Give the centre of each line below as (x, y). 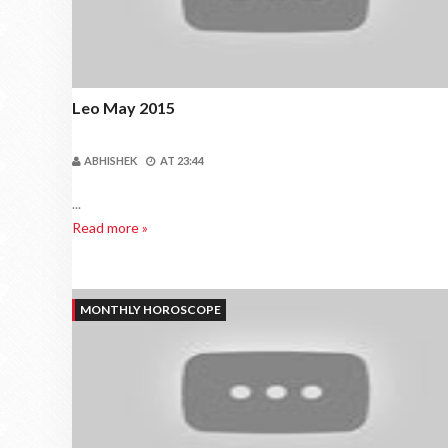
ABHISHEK (110, 160)
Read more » (110, 227)
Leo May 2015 (123, 107)
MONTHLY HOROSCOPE (150, 309)
